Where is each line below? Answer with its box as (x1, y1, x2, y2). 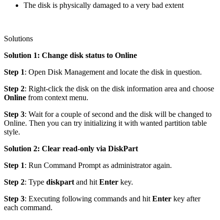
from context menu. (26, 93, 88, 102)
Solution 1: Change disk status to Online (4, 51, 137, 59)
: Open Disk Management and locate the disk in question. (25, 67, 202, 76)
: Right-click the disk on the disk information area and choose (25, 84, 214, 93)
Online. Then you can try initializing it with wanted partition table (4, 118, 207, 127)
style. (4, 127, 20, 136)
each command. (4, 203, 53, 212)
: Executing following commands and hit (25, 194, 152, 203)
